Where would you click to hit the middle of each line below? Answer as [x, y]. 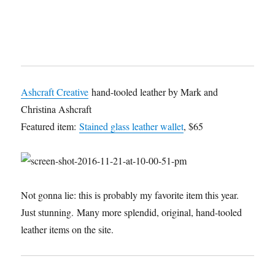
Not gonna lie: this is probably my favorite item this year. [130, 195]
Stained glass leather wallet [132, 126]
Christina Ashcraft [56, 109]
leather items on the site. [68, 230]
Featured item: [50, 126]
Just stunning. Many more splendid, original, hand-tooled [132, 212]
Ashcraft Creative [55, 92]
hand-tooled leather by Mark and [153, 92]
